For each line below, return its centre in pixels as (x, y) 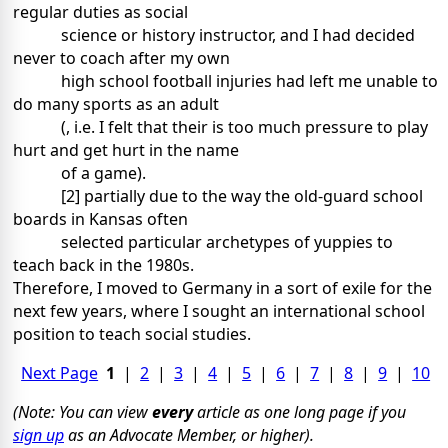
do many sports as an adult (116, 104)
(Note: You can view (82, 412)
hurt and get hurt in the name (126, 150)
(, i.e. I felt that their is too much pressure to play (244, 127)
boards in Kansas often (100, 219)
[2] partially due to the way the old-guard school (242, 196)
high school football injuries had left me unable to (249, 81)
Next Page (60, 373)
